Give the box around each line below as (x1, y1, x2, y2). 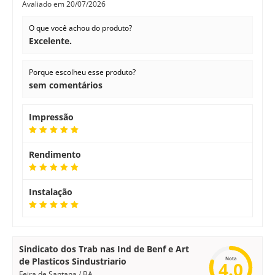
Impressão (29, 111, 74, 123)
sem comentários (29, 79, 103, 91)
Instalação (29, 186, 72, 198)
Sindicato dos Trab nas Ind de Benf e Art (19, 243, 189, 255)
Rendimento (29, 149, 81, 160)
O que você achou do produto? (29, 23, 132, 33)
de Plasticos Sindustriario (19, 255, 126, 267)
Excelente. (29, 35, 72, 47)
